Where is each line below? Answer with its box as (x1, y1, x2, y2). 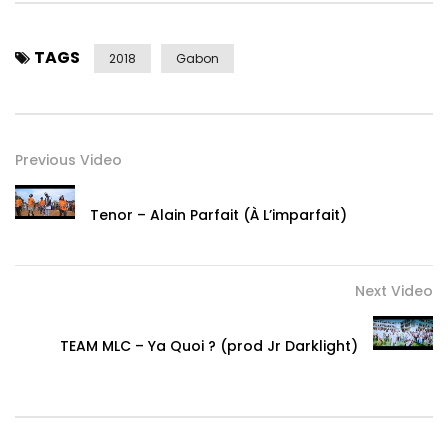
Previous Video (15, 150, 122, 171)
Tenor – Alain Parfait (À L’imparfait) (90, 205, 347, 226)
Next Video (355, 281, 433, 302)
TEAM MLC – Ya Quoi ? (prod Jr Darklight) (60, 336, 358, 357)
